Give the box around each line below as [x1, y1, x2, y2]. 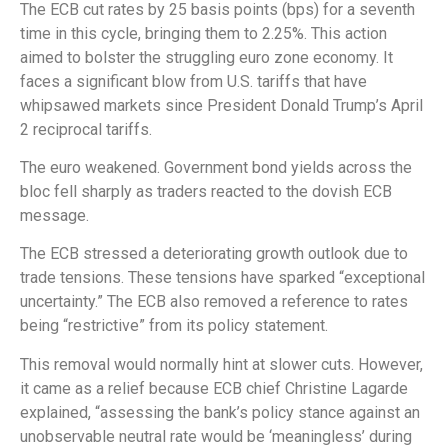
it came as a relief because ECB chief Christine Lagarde [20, 378, 408, 398]
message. [20, 206, 89, 226]
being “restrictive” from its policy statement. [20, 316, 328, 336]
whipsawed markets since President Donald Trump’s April [20, 95, 423, 115]
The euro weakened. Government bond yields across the [20, 158, 412, 178]
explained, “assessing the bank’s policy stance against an [20, 402, 420, 422]
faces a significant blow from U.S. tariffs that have [20, 71, 367, 91]
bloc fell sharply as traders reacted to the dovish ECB [20, 182, 392, 202]
